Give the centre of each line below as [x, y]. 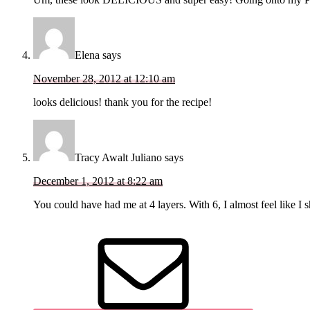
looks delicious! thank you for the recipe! [122, 102]
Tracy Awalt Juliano [118, 158]
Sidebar [33, 249]
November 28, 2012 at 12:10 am [104, 79]
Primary [35, 231]
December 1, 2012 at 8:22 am [98, 181]
